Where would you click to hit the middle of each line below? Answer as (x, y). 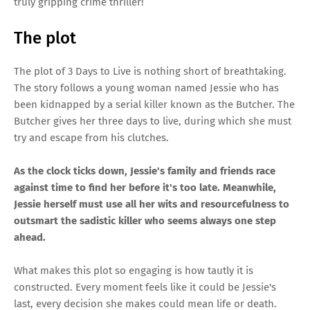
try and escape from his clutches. (91, 138)
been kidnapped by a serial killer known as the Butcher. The (154, 105)
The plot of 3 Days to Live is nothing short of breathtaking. (150, 72)
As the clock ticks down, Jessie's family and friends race (145, 171)
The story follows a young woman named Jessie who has (146, 88)
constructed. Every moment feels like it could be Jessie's (145, 288)
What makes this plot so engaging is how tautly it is (134, 271)
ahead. (30, 238)
